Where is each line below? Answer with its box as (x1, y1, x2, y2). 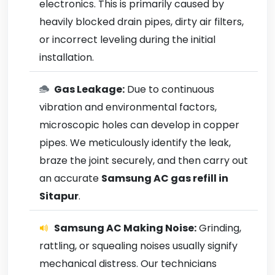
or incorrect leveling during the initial (39, 33, 215, 47)
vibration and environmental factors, (39, 100, 217, 114)
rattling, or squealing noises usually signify (39, 239, 238, 253)
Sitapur (39, 189, 79, 203)
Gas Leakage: (54, 82, 125, 96)
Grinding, (196, 221, 241, 235)
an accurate (39, 171, 101, 185)
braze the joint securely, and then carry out (39, 153, 248, 168)
